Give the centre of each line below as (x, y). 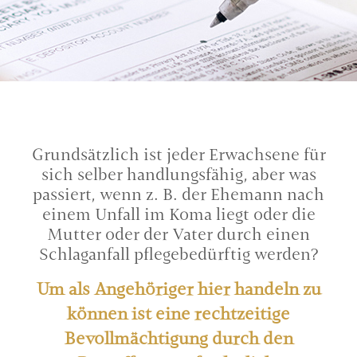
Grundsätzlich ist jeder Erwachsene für (178, 155)
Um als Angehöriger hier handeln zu (178, 289)
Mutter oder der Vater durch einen (178, 234)
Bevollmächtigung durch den (178, 338)
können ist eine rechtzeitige (178, 314)
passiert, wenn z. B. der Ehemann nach (178, 194)
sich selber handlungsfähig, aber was (178, 175)
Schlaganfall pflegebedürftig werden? (178, 254)
